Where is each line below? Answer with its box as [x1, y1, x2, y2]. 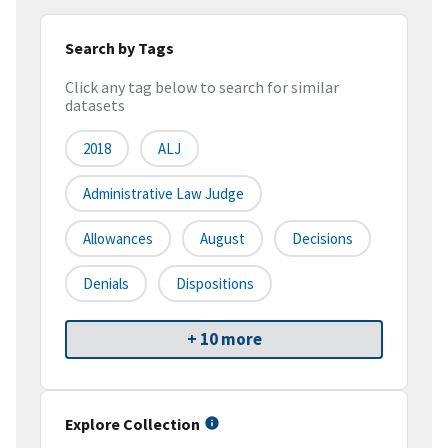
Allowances [83, 229, 153, 249]
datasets [65, 95, 125, 116]
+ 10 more [186, 328, 262, 351]
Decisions [292, 229, 353, 249]
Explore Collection [65, 414, 200, 435]
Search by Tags [65, 37, 174, 58]
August [200, 229, 245, 249]
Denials [83, 274, 129, 294]
